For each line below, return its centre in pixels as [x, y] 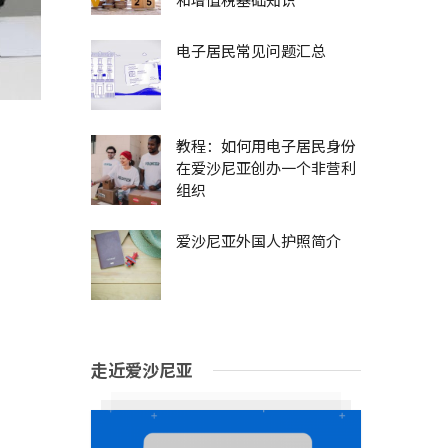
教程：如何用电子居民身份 [266, 145]
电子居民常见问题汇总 [251, 50]
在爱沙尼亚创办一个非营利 [266, 167]
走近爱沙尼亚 [142, 369]
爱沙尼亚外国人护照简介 [258, 240]
